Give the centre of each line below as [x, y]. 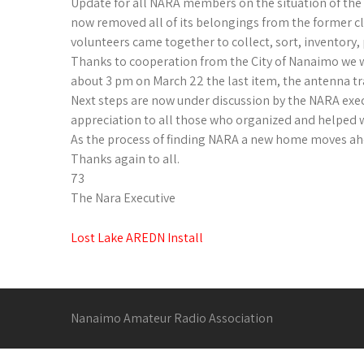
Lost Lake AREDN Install [137, 238]
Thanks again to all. [125, 159]
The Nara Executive [123, 198]
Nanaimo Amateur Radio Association [172, 318]
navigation [140, 268]
